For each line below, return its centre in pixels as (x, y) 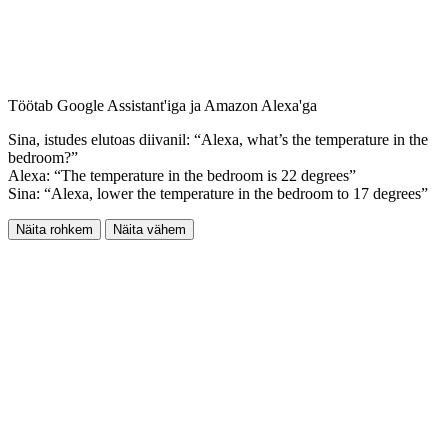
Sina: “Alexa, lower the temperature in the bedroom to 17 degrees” (218, 193)
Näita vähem (149, 229)
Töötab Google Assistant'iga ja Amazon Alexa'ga (162, 105)
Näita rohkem (54, 229)
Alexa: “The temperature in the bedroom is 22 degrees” (182, 175)
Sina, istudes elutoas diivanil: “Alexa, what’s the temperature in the (218, 139)
